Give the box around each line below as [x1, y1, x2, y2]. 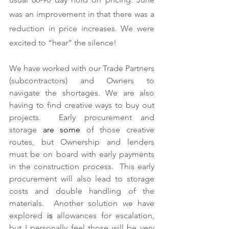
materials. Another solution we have [9, 198, 154, 209]
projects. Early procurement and [9, 112, 154, 123]
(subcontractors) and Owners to [9, 76, 154, 86]
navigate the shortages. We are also [9, 88, 154, 98]
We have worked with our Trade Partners [9, 63, 154, 74]
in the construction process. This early [9, 162, 154, 172]
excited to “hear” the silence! [9, 38, 119, 48]
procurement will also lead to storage [9, 174, 154, 184]
